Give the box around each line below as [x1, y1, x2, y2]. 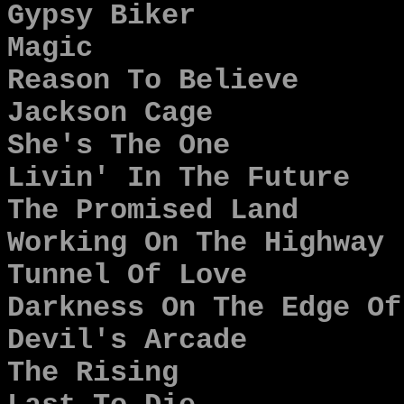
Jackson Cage [7, 97, 213, 130]
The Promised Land [7, 195, 298, 227]
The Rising [7, 357, 179, 390]
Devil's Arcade [7, 325, 247, 357]
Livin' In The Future [7, 162, 350, 195]
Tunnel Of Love [7, 260, 247, 292]
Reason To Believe [7, 65, 298, 97]
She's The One [7, 130, 230, 162]
